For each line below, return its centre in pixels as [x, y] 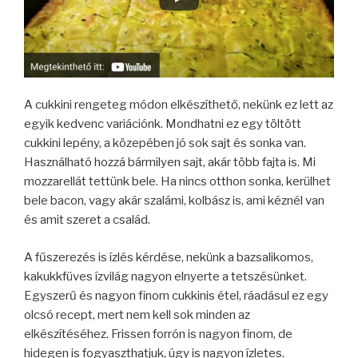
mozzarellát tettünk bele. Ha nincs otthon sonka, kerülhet [177, 182]
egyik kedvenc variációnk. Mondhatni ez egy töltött [163, 124]
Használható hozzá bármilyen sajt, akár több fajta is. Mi [170, 163]
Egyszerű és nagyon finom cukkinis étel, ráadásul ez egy [176, 295]
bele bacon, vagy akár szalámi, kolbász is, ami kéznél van [174, 201]
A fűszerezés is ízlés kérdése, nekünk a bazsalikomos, [169, 257]
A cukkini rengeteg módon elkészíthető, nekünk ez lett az [179, 105]
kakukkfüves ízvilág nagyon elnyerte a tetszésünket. [165, 276]
